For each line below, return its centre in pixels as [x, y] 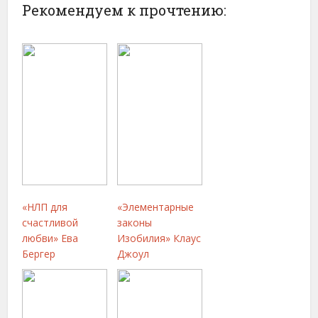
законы [135, 223]
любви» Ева [50, 238]
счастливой [50, 223]
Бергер [39, 254]
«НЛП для [45, 207]
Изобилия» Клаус [159, 238]
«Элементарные [156, 207]
